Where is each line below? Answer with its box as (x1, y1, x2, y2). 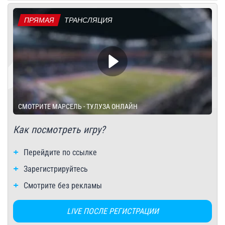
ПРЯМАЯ (24, 16, 54, 24)
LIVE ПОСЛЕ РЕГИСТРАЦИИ (66, 206, 159, 216)
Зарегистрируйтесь (24, 164, 88, 174)
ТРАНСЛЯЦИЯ (64, 16, 113, 24)
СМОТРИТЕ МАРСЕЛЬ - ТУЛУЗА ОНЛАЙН (18, 102, 138, 110)
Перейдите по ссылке (24, 147, 97, 157)
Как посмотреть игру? (13, 123, 105, 136)
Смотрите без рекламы (24, 180, 102, 190)
